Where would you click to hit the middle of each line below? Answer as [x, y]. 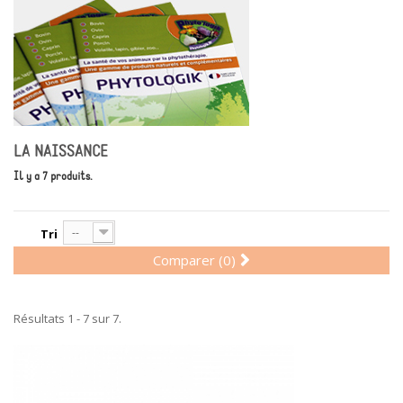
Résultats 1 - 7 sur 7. [67, 318]
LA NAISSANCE [63, 152]
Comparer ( [188, 260]
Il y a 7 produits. [53, 176]
